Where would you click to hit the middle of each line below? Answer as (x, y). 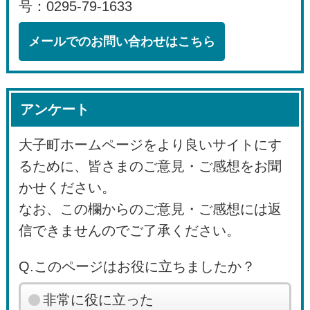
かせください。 (67, 187)
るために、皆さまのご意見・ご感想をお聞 (151, 166)
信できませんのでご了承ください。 (130, 230)
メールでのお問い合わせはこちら (122, 41)
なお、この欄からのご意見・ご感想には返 (151, 209)
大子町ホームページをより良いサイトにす (151, 144)
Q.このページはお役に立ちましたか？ (137, 266)
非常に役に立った (98, 299)
